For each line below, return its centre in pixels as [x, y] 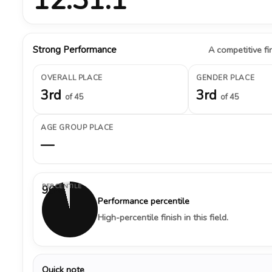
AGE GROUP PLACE [77, 127]
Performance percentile [144, 201]
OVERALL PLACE [72, 78]
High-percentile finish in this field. [163, 217]
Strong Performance [75, 50]
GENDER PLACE [226, 78]
